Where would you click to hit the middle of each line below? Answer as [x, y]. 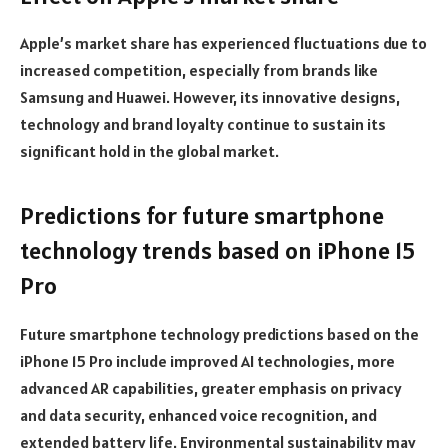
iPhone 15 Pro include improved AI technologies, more [207, 360]
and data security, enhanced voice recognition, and [198, 414]
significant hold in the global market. [149, 151]
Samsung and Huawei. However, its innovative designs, [210, 97]
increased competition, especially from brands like [199, 70]
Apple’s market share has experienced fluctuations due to [223, 43]
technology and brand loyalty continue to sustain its [203, 124]
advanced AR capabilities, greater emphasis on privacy [211, 387]
